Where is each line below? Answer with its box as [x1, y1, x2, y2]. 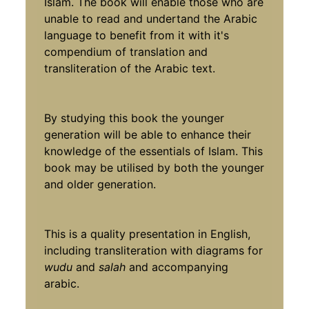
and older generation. [44, 177, 160, 191]
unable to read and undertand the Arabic [44, 11, 258, 26]
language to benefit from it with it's [44, 28, 230, 42]
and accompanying [126, 259, 229, 274]
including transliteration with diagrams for [44, 243, 263, 257]
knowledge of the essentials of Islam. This [44, 143, 263, 158]
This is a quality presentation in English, [44, 226, 251, 241]
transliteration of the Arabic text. [44, 61, 216, 75]
